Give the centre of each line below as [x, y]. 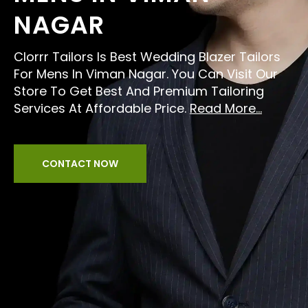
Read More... [226, 108]
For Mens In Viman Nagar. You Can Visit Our [146, 74]
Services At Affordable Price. [102, 108]
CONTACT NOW [80, 164]
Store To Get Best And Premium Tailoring [139, 91]
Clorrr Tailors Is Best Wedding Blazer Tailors [147, 57]
